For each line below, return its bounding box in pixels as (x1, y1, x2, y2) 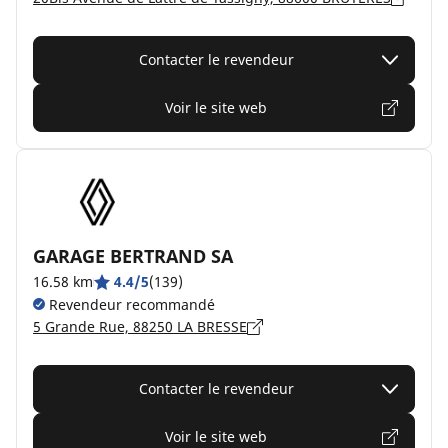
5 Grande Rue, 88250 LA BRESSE (33, 317, 247, 336)
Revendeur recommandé (45, 295, 215, 314)
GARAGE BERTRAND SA (33, 244, 233, 268)
